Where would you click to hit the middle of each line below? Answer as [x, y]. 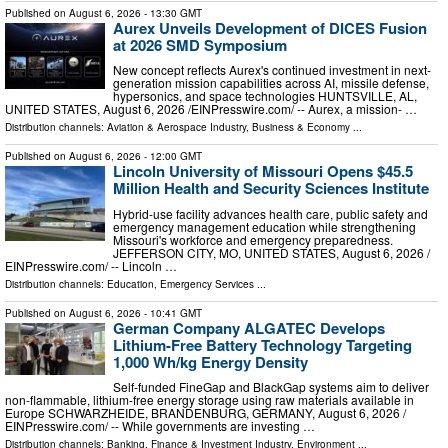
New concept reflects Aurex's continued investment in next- [272, 70]
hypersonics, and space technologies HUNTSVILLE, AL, [265, 96]
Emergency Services [207, 283]
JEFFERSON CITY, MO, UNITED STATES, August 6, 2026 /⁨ [271, 252]
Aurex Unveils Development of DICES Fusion [270, 27]
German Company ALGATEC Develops [249, 327]
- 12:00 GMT [171, 156]
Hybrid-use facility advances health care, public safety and [270, 213]
